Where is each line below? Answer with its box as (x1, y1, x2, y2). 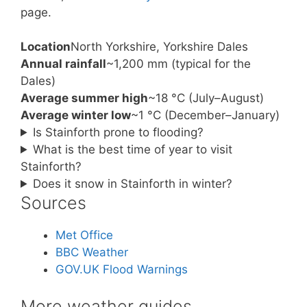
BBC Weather (56, 245, 128, 259)
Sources (21, 193, 86, 213)
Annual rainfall (21, 57, 106, 71)
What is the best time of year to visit (33, 143, 233, 156)
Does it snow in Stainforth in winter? (33, 177, 233, 191)
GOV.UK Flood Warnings (56, 262, 188, 276)
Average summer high (21, 91, 148, 105)
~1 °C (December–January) (131, 108, 280, 122)
